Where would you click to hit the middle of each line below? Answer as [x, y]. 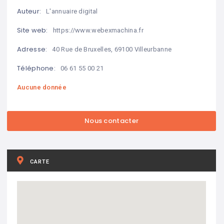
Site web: [32, 30]
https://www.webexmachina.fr [98, 30]
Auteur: [29, 11]
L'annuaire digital [72, 11]
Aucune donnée [42, 87]
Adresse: [32, 49]
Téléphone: [36, 68]
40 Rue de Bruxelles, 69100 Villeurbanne [112, 49]
